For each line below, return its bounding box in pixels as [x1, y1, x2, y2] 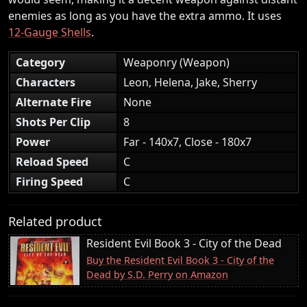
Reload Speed [16, 153, 88, 169]
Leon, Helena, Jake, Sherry [123, 74, 257, 90]
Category [16, 54, 65, 70]
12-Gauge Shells [8, 24, 91, 40]
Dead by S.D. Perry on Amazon [86, 267, 228, 281]
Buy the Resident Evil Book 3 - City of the [86, 253, 274, 267]
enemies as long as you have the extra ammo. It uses [8, 8, 282, 23]
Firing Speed [16, 173, 83, 189]
